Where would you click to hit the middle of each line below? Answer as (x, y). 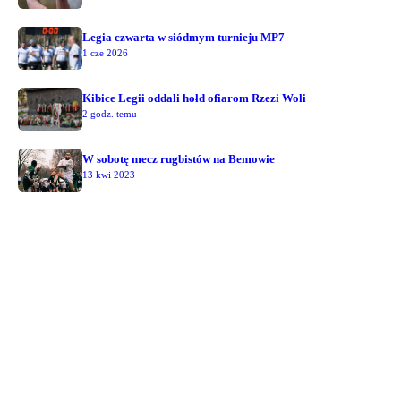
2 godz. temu (110, 113)
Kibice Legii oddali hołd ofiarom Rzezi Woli (194, 98)
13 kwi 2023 (109, 174)
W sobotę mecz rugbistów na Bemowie (179, 158)
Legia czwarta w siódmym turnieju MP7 (183, 37)
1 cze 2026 (105, 52)
